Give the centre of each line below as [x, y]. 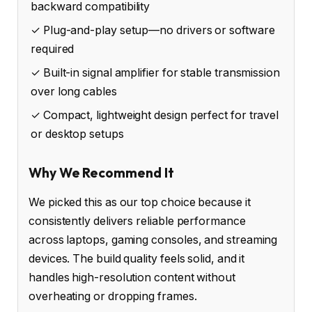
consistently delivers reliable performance [137, 221]
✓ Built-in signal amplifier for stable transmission [155, 72]
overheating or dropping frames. [113, 296]
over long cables [74, 91]
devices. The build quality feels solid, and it [137, 258]
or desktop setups [77, 134]
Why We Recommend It [101, 173]
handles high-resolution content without [132, 277]
